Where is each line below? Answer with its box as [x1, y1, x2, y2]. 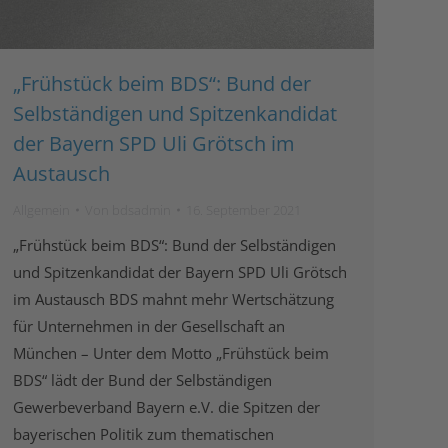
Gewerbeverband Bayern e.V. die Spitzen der [13, 396, 320, 417]
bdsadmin [112, 200, 171, 219]
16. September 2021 [186, 200, 301, 219]
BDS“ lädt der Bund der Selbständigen [13, 369, 272, 390]
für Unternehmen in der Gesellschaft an [13, 315, 285, 336]
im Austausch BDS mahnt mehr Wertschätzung [13, 288, 334, 309]
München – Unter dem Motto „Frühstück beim [13, 342, 329, 363]
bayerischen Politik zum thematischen [13, 423, 274, 444]
